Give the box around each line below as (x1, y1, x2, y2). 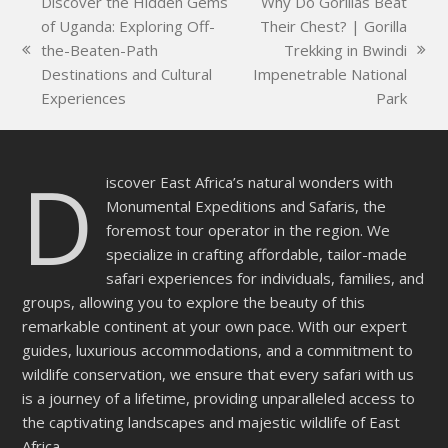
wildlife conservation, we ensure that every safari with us (22, 363, 415, 384)
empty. (28, 20, 77, 41)
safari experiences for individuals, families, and (106, 267, 425, 288)
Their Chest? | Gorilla (259, 15, 407, 36)
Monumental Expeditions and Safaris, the (106, 195, 387, 216)
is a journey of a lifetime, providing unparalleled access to (22, 387, 416, 408)
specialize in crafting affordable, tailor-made (106, 243, 408, 264)
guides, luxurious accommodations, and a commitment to (22, 339, 414, 360)
